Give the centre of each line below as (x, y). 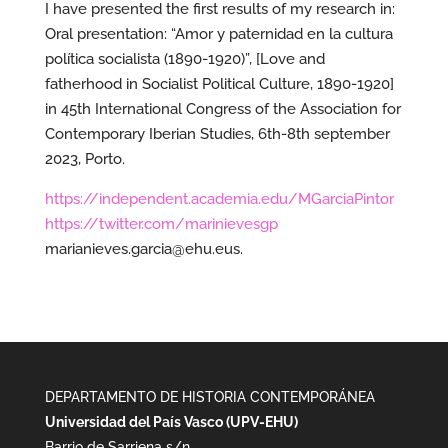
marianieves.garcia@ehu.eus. (143, 249)
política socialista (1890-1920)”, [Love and (184, 59)
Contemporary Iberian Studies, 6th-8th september (217, 134)
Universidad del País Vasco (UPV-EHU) (171, 422)
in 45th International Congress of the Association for (222, 109)
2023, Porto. (84, 159)
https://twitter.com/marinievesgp (161, 224)
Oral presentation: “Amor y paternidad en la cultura (218, 34)
